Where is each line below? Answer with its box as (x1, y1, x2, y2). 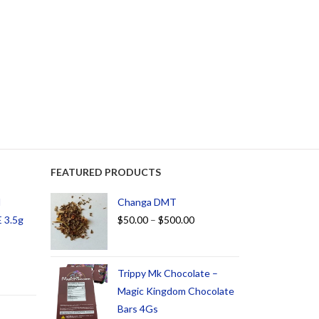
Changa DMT (117, 196, 177, 209)
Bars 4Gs (117, 303, 158, 315)
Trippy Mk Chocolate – (117, 267, 218, 280)
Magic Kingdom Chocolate (117, 285, 234, 298)
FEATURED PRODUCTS (51, 166, 161, 179)
